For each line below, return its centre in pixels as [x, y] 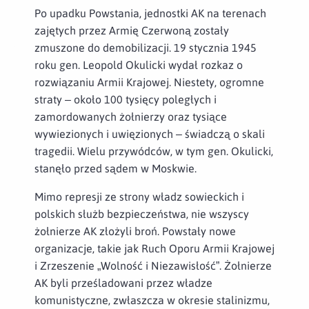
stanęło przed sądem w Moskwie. [116, 168]
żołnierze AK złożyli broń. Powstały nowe [135, 231]
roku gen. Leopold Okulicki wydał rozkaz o [139, 64]
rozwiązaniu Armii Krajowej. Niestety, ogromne [149, 82]
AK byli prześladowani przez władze [123, 282]
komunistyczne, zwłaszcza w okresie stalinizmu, [152, 300]
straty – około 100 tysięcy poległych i [126, 99]
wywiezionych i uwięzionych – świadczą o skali [150, 133]
